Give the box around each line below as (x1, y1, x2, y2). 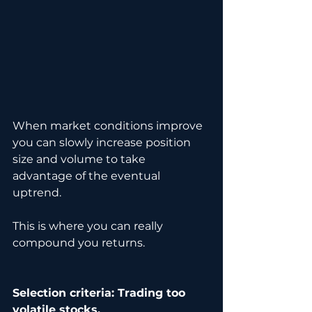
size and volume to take (13, 153, 148, 166)
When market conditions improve (13, 119, 205, 133)
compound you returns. (13, 236, 145, 250)
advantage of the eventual (13, 169, 163, 183)
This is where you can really (13, 219, 166, 233)
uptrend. (13, 186, 61, 200)
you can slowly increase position (13, 136, 194, 150)
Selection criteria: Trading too (13, 286, 189, 300)
